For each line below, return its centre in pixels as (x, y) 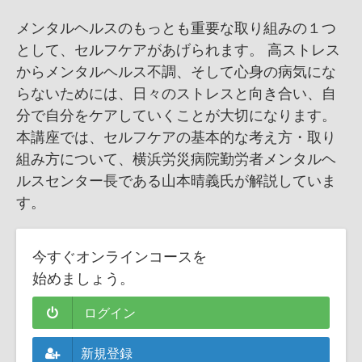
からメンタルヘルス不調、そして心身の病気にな (176, 71)
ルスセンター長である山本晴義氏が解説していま (176, 180)
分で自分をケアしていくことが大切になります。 (176, 114)
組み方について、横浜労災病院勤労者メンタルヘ (176, 158)
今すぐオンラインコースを (120, 256)
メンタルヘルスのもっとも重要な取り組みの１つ (176, 27)
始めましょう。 (83, 278)
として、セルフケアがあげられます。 (140, 49)
